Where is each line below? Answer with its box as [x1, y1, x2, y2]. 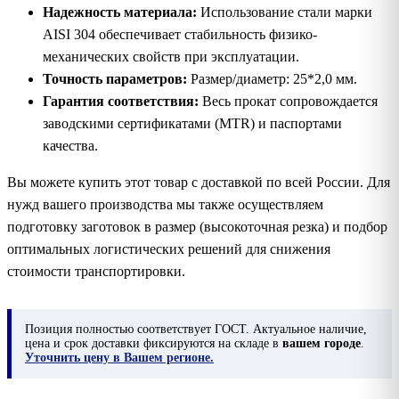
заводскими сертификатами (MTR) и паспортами [43, 115, 342, 131]
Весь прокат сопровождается [199, 93, 378, 109]
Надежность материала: [43, 4, 197, 20]
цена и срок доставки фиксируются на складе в [25, 336, 282, 350]
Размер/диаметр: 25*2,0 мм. [187, 70, 357, 86]
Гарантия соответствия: [43, 93, 199, 109]
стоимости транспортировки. [7, 263, 185, 279]
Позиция [25, 322, 76, 336]
